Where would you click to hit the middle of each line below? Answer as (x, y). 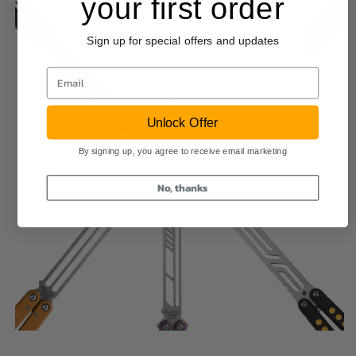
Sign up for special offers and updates (183, 41)
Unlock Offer (183, 122)
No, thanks (183, 188)
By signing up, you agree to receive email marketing (183, 151)
